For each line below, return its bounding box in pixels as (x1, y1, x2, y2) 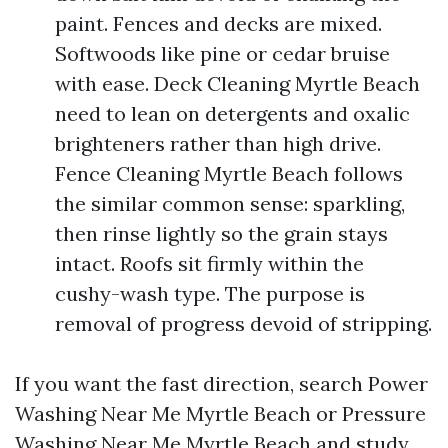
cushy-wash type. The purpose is (55, 281, 365, 306)
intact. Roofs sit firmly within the (55, 251, 364, 276)
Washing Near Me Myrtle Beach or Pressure (15, 401, 426, 426)
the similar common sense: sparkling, (55, 191, 405, 216)
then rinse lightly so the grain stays (55, 221, 388, 246)
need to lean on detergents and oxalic (55, 101, 410, 126)
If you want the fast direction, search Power (15, 371, 428, 396)
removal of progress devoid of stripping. (55, 311, 432, 336)
